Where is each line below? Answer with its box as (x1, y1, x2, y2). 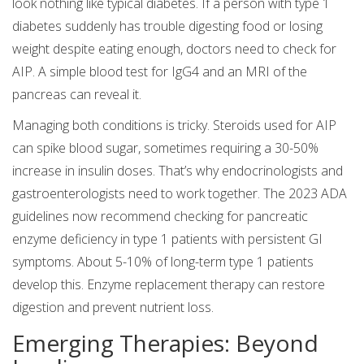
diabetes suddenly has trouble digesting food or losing (12, 17, 323, 36)
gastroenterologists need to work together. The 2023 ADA (12, 184, 347, 203)
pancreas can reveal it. (12, 85, 141, 104)
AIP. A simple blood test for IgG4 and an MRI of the (12, 63, 307, 81)
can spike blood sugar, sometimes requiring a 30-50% (12, 139, 318, 158)
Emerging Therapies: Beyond (12, 327, 318, 359)
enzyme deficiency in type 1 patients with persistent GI (12, 230, 323, 249)
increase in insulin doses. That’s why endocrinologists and (12, 162, 343, 180)
